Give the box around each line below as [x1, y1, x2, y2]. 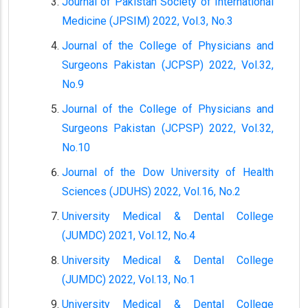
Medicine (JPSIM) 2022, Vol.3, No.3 [62, 14, 233, 27]
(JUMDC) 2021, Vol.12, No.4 [62, 229, 195, 242]
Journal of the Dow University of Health [62, 166, 274, 179]
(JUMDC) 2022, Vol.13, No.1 [62, 273, 195, 286]
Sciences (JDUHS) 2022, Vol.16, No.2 [62, 185, 241, 198]
